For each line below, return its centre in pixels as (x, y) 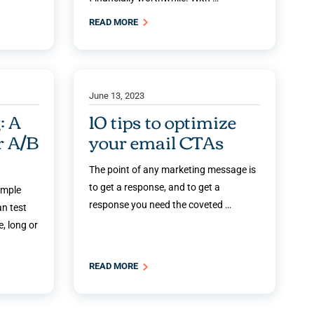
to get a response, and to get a (155, 187)
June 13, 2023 (117, 96)
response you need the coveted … (161, 204)
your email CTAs (157, 141)
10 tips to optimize (163, 121)
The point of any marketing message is (173, 169)
